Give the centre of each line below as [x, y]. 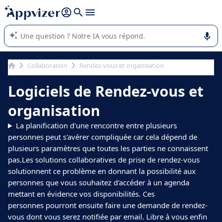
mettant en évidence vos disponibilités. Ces [81, 194]
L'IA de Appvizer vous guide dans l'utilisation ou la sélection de [104, 18]
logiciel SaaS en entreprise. [51, 28]
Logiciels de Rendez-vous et [106, 91]
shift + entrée [127, 8]
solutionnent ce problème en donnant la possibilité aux [102, 171]
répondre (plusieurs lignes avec [59, 8]
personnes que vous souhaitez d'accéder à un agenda [99, 182]
